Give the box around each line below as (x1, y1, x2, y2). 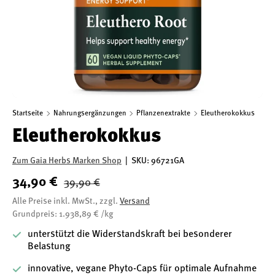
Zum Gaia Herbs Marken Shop (12, 157, 122, 165)
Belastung (28, 242, 71, 252)
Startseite (12, 110, 43, 117)
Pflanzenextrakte (136, 110, 190, 117)
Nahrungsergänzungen (53, 110, 126, 117)
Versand (120, 197, 150, 206)
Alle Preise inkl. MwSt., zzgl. (12, 197, 120, 206)
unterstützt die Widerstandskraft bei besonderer (28, 230, 232, 239)
